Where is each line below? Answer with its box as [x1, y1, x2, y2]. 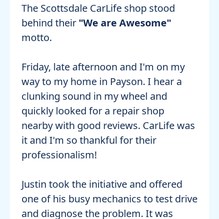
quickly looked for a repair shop [22, 104, 164, 118]
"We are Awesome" [79, 16, 171, 30]
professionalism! [22, 148, 97, 162]
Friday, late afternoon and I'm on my [22, 60, 185, 74]
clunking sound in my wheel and [22, 89, 167, 103]
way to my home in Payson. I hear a [22, 75, 182, 88]
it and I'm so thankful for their [22, 133, 156, 147]
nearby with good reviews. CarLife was [22, 119, 195, 132]
